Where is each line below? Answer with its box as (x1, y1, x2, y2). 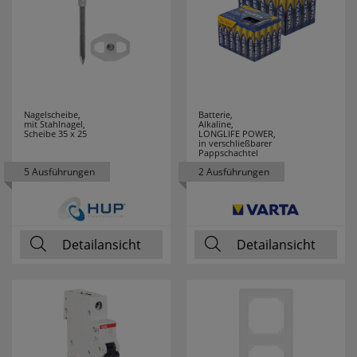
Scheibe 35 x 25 (24, 127, 87, 139)
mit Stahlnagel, (24, 118, 85, 130)
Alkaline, (198, 118, 233, 130)
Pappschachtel (198, 147, 258, 159)
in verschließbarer (198, 137, 272, 149)
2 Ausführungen (198, 165, 269, 178)
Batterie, (198, 108, 233, 120)
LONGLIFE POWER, (198, 127, 276, 139)
